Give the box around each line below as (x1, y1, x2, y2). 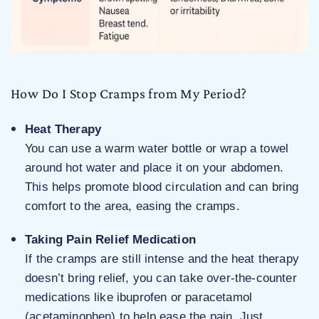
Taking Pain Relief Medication (25, 233, 196, 247)
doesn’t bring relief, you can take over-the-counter (25, 271, 297, 286)
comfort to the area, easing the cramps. (25, 199, 240, 214)
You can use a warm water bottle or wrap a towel (25, 142, 289, 156)
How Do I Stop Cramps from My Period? (11, 85, 247, 102)
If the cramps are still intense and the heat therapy (25, 252, 299, 266)
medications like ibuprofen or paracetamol (25, 291, 253, 305)
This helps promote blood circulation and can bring (25, 180, 299, 194)
